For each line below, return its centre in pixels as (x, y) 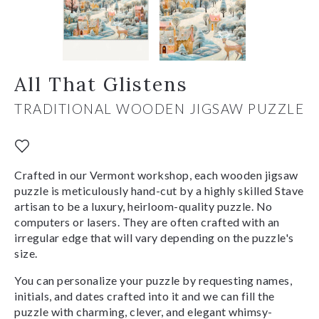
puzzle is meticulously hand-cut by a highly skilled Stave (159, 190)
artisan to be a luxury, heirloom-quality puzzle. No (143, 206)
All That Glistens (101, 84)
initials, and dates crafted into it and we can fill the (145, 296)
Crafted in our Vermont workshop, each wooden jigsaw (156, 174)
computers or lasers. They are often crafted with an (147, 221)
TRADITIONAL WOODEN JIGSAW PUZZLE (159, 108)
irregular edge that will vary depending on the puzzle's (154, 237)
